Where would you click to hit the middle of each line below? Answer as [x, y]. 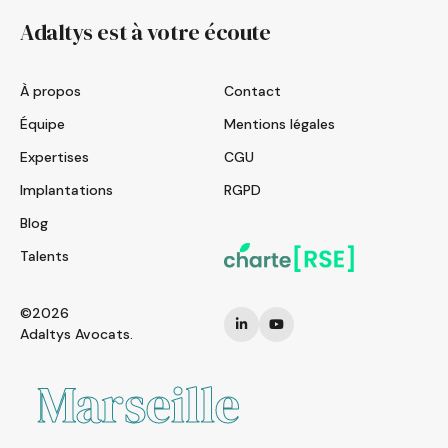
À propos [50, 91]
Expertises [54, 157]
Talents [44, 256]
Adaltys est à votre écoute [145, 32]
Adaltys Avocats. [76, 334]
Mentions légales [279, 124]
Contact [252, 91]
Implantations [66, 190]
